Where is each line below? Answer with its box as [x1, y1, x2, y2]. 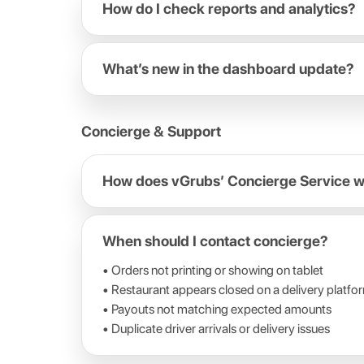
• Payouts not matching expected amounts [102, 301, 331, 317]
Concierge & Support [81, 123, 221, 140]
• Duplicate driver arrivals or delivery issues [102, 321, 330, 336]
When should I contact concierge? [102, 232, 328, 249]
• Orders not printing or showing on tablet [102, 262, 323, 278]
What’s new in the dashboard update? [102, 60, 354, 77]
